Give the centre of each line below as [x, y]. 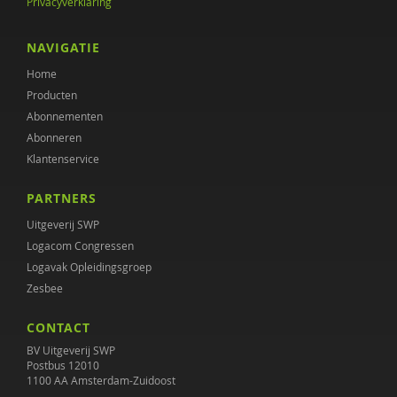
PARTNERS [62, 198]
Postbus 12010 [63, 365]
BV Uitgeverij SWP [71, 350]
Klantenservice [63, 159]
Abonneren [54, 137]
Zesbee [45, 288]
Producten [52, 95]
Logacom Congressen [80, 245]
